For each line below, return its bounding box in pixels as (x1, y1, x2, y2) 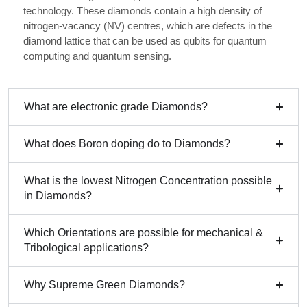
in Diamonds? (24, 190, 92, 202)
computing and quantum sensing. (23, 50, 171, 62)
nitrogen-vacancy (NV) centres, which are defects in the (23, 20, 272, 32)
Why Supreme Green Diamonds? (24, 279, 185, 291)
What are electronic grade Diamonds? (24, 101, 208, 113)
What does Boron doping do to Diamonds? (24, 138, 230, 150)
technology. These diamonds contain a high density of (23, 5, 262, 16)
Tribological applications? (24, 242, 149, 254)
